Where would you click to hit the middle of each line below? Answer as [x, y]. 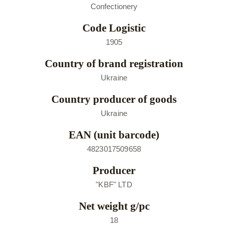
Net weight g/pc [114, 206]
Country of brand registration [114, 64]
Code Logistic [114, 28]
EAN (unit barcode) [114, 135]
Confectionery [114, 6]
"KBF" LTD [114, 184]
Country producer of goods [114, 99]
